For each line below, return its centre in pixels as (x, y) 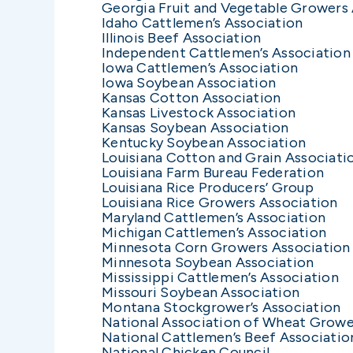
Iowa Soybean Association (189, 82)
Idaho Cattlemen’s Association (203, 22)
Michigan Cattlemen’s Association (214, 232)
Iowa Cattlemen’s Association (200, 67)
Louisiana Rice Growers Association (220, 202)
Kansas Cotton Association (191, 97)
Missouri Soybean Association (201, 292)
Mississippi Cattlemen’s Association (220, 277)
